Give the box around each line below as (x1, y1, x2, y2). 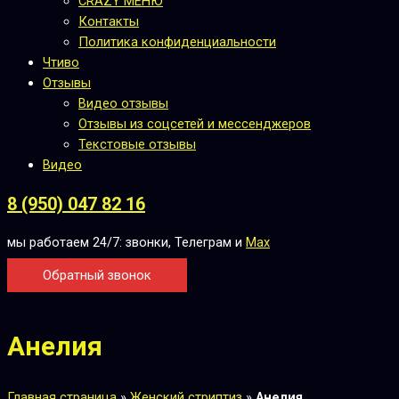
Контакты (78, 12, 139, 29)
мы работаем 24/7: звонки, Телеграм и (7, 233, 246, 250)
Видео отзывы (78, 94, 168, 111)
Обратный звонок (43, 267, 151, 284)
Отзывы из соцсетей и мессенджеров (78, 115, 311, 132)
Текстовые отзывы (78, 135, 196, 152)
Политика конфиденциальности (78, 33, 276, 50)
